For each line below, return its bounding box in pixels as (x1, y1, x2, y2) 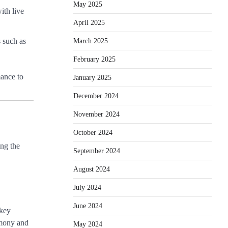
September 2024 (73, 147, 120, 155)
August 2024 (73, 165, 110, 173)
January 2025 (73, 73, 111, 81)
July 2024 (73, 183, 101, 191)
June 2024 (73, 202, 102, 210)
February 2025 (73, 55, 116, 63)
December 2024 (73, 92, 119, 100)
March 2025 (73, 37, 108, 45)
